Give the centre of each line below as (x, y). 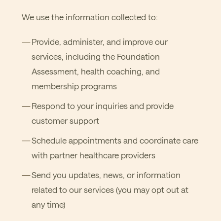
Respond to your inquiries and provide (103, 106)
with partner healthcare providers (93, 155)
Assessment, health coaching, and (96, 71)
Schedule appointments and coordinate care (115, 140)
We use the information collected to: (90, 17)
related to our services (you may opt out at (110, 189)
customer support (65, 120)
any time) (48, 204)
